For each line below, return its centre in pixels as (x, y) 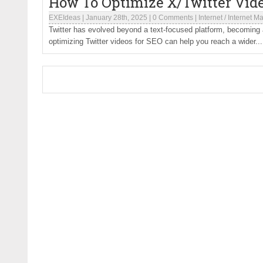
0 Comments (173, 18)
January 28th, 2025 (117, 18)
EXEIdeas (65, 18)
